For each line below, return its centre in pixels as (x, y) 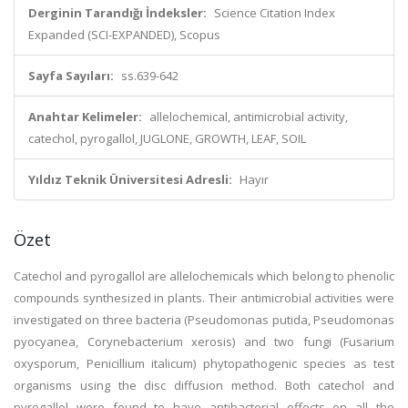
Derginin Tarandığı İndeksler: (117, 13)
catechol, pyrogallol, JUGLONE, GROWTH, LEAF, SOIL (167, 138)
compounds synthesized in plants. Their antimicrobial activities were (204, 298)
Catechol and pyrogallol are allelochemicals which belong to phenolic (204, 276)
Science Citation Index (275, 13)
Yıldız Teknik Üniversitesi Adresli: (130, 179)
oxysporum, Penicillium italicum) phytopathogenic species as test (204, 363)
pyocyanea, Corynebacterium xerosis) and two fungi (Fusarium (204, 342)
